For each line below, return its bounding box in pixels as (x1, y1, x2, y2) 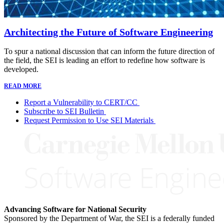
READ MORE (4, 82, 41, 90)
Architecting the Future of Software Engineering (4, 26, 213, 38)
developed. (4, 65, 38, 74)
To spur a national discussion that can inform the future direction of (4, 47, 214, 56)
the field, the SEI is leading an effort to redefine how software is (4, 56, 205, 65)
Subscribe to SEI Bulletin (24, 107, 104, 116)
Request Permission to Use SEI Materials (24, 116, 153, 125)
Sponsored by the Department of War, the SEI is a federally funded (4, 214, 214, 223)
